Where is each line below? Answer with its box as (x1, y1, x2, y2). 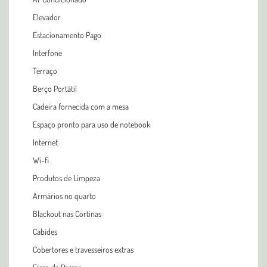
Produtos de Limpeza (33, 172, 100, 183)
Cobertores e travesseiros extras (33, 244, 133, 254)
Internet (33, 136, 58, 147)
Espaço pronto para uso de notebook (33, 119, 150, 129)
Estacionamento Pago (33, 29, 101, 40)
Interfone (33, 47, 62, 58)
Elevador (33, 11, 61, 22)
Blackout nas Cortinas (33, 208, 101, 219)
